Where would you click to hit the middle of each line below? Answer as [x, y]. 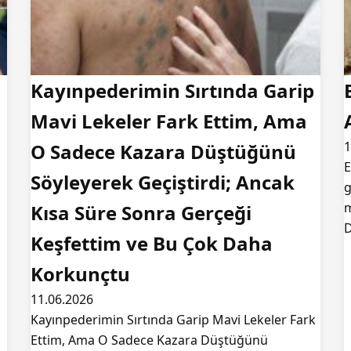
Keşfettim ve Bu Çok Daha [152, 243]
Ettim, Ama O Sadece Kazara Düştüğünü [149, 340]
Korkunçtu [80, 274]
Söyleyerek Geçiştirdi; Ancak [163, 182]
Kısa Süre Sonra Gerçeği [141, 213]
